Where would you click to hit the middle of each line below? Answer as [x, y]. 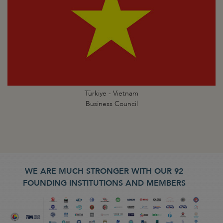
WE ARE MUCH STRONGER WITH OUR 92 [104, 171]
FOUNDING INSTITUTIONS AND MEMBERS [104, 183]
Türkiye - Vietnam [111, 93]
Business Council [111, 104]
